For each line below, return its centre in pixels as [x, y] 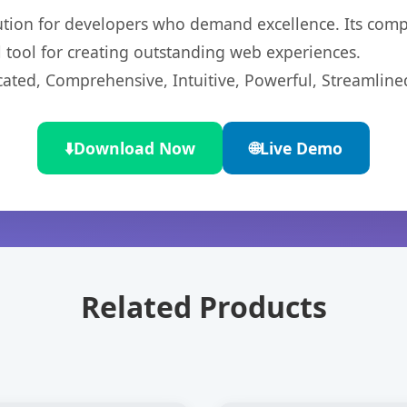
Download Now [134, 148]
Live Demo [301, 148]
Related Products [203, 307]
